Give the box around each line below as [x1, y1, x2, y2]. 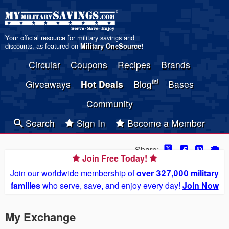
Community [86, 97, 133, 110]
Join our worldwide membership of [10, 167, 136, 179]
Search [23, 117, 55, 129]
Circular [29, 58, 60, 71]
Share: [135, 144, 159, 155]
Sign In [74, 117, 105, 129]
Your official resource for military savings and [5, 33, 134, 42]
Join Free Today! [80, 152, 149, 164]
